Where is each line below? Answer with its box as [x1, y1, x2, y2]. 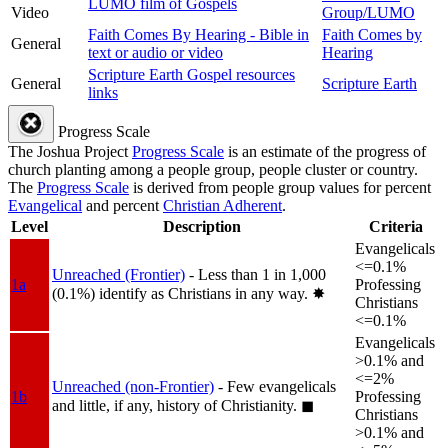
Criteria [369, 218, 423, 236]
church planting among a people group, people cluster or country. [8, 161, 418, 179]
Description [162, 218, 241, 236]
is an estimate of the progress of [224, 143, 426, 161]
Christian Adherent [163, 197, 282, 215]
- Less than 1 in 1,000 [189, 266, 326, 284]
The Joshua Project [8, 143, 132, 161]
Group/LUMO [322, 4, 415, 22]
